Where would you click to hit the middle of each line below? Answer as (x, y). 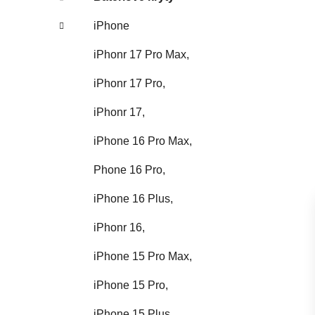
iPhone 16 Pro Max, (143, 141)
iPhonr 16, (119, 227)
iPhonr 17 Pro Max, (141, 54)
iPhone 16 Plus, (133, 198)
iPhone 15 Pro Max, (143, 256)
